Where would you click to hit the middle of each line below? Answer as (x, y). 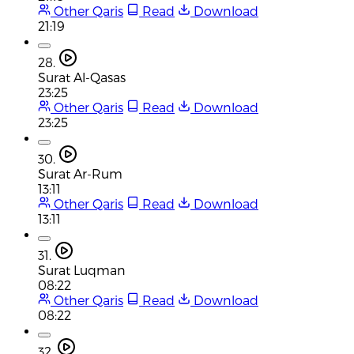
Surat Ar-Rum (80, 173)
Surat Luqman (82, 269)
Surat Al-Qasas (82, 77)
